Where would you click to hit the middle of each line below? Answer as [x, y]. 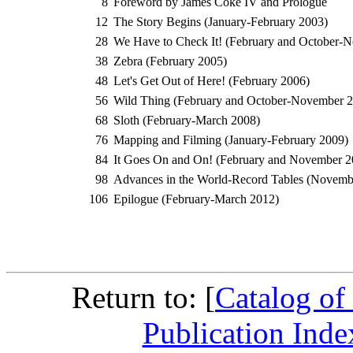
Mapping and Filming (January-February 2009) [231, 140]
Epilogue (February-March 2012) [196, 199]
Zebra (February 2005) [170, 61]
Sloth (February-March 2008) [187, 121]
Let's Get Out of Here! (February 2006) [212, 81]
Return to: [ [143, 298]
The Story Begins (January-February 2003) [221, 22]
